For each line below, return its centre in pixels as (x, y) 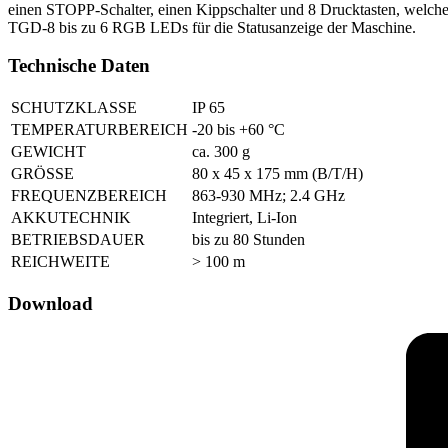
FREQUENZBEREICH (89, 195)
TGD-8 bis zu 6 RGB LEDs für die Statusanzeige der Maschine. (212, 27)
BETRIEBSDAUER (78, 239)
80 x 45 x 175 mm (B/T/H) (277, 173)
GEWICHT (48, 151)
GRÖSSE (42, 173)
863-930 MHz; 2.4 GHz (268, 195)
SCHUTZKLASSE (74, 107)
